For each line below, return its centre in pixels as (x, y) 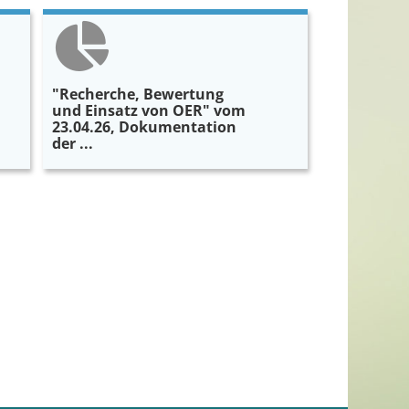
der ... (73, 143)
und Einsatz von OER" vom (149, 110)
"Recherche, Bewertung (138, 94)
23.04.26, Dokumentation (145, 126)
